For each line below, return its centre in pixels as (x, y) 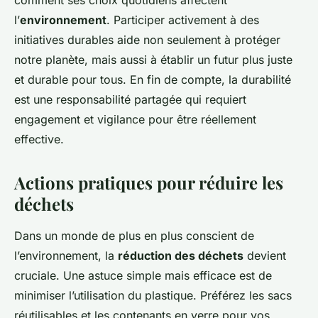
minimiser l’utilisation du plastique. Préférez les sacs (153, 295)
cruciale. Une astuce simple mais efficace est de (143, 275)
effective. (39, 139)
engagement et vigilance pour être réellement (135, 119)
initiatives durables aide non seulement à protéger (147, 40)
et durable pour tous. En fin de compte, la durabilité (153, 79)
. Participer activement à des (183, 20)
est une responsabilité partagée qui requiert (130, 99)
